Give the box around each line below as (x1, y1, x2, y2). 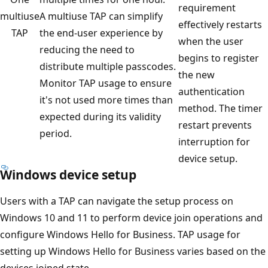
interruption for (178, 135, 250, 148)
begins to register (178, 51, 259, 65)
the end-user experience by (39, 26, 163, 39)
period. (39, 126, 72, 140)
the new (178, 68, 215, 81)
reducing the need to (39, 42, 135, 56)
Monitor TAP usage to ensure (39, 76, 172, 90)
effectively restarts (178, 17, 262, 31)
